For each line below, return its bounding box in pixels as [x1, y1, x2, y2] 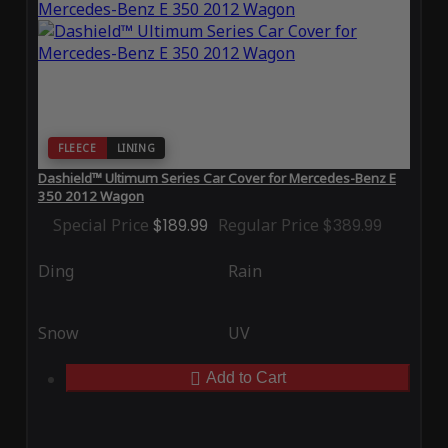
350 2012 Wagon [37, 187, 144, 206]
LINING [116, 141, 156, 156]
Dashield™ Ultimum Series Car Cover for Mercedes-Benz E [37, 169, 396, 188]
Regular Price [217, 214, 319, 237]
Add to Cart [206, 369, 286, 387]
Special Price [52, 214, 149, 237]
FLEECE [57, 141, 97, 156]
